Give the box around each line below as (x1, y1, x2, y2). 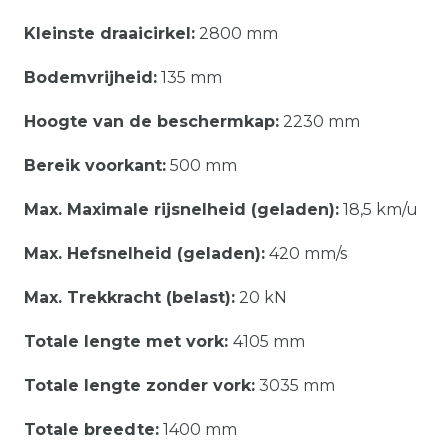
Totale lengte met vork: (24, 331, 233, 351)
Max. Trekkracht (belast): (24, 287, 235, 307)
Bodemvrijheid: (24, 67, 157, 87)
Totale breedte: (24, 419, 159, 439)
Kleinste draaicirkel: (24, 23, 195, 43)
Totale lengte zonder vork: (24, 375, 255, 395)
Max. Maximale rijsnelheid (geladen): (24, 199, 339, 219)
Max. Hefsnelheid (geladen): (24, 243, 265, 263)
